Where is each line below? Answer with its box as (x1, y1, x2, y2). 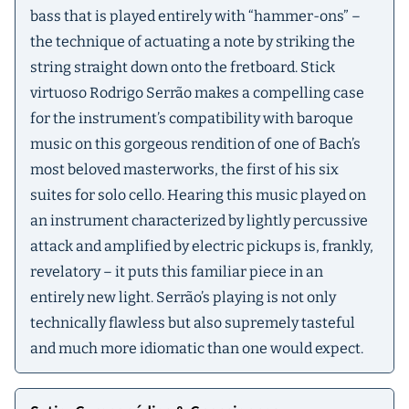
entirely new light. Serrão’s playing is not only (30, 288, 336, 306)
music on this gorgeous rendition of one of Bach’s (30, 135, 361, 152)
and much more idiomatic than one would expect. (30, 340, 363, 357)
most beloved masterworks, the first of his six (30, 161, 339, 178)
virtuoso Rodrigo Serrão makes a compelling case (30, 84, 364, 101)
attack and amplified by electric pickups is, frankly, (30, 237, 373, 255)
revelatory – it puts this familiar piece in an (30, 263, 323, 280)
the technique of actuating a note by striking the (30, 33, 355, 50)
